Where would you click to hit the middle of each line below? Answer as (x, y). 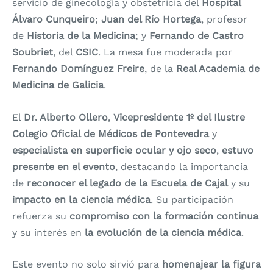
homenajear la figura (211, 264)
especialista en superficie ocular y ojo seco (114, 150)
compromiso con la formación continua (164, 216)
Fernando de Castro (197, 36)
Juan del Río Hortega (151, 19)
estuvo (238, 150)
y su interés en (48, 232)
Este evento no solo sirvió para (87, 264)
